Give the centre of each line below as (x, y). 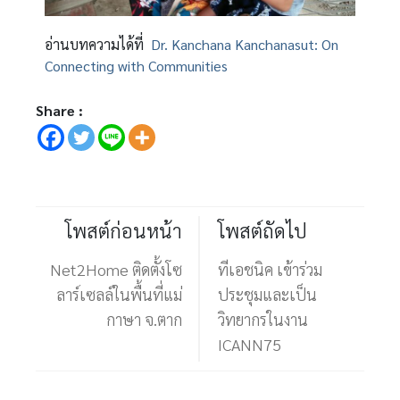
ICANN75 (250, 345)
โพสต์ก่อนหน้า (124, 231)
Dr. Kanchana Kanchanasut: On (245, 45)
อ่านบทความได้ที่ (98, 45)
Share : (60, 111)
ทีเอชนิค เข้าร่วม (270, 270)
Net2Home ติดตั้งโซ (116, 270)
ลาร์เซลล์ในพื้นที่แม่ (119, 295)
